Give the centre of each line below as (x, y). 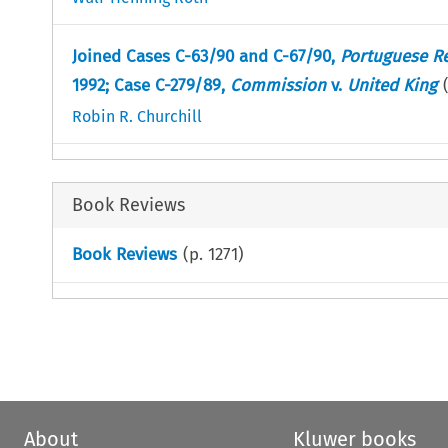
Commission (277, 85)
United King (391, 85)
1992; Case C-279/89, (150, 85)
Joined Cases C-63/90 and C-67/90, (205, 56)
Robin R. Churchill (136, 116)
